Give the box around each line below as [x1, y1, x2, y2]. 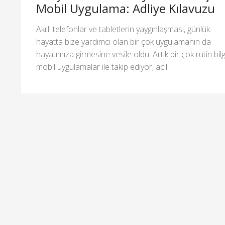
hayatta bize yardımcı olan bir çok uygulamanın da [36, 36, 211, 47]
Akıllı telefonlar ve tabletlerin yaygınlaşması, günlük [36, 23, 210, 35]
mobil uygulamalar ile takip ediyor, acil [36, 61, 167, 72]
